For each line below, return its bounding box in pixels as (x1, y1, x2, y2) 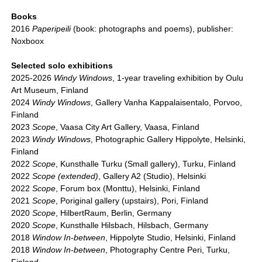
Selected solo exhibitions (11, 61, 113, 71)
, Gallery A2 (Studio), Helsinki (98, 171, 206, 181)
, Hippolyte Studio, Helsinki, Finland (105, 233, 236, 243)
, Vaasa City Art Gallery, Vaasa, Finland (56, 122, 200, 132)
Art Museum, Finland (11, 85, 89, 95)
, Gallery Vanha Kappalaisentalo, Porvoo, (91, 98, 243, 108)
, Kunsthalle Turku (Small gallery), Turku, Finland (56, 159, 236, 169)
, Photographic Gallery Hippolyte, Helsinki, (91, 135, 246, 144)
